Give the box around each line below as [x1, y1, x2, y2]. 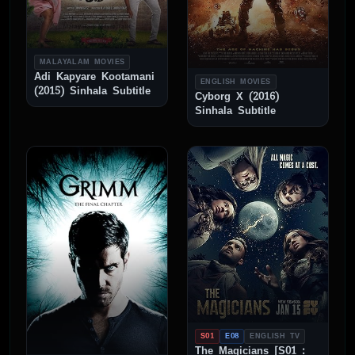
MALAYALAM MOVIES [40, 56, 125, 67]
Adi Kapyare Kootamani [34, 69, 155, 83]
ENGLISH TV [250, 330, 300, 341]
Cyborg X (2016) [195, 90, 279, 104]
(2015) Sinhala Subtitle [34, 83, 151, 97]
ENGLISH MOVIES [200, 77, 271, 87]
